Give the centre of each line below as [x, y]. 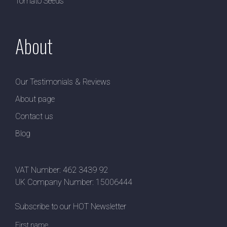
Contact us [34, 116]
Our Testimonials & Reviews [63, 82]
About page [35, 99]
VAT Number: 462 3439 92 [62, 170]
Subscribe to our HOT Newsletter [71, 206]
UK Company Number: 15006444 [74, 182]
